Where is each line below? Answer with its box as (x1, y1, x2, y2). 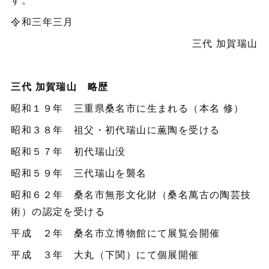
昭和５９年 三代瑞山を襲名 (11, 166, 147, 180)
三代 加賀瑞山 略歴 (11, 79, 109, 94)
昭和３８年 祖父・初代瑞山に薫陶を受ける (11, 122, 220, 137)
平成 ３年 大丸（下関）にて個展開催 (11, 247, 199, 262)
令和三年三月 (11, 14, 74, 29)
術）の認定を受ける (11, 204, 105, 219)
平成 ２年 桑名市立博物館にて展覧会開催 (11, 226, 220, 240)
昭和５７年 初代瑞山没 (11, 144, 126, 159)
